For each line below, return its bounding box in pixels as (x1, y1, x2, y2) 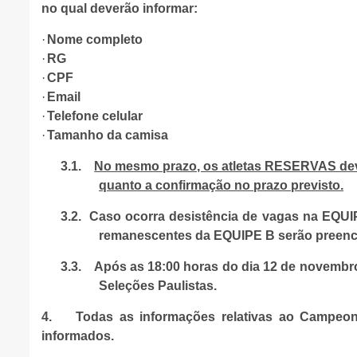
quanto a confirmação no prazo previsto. (99, 178, 343, 192)
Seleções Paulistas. (99, 279, 217, 292)
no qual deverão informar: (41, 2, 198, 15)
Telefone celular (47, 109, 143, 123)
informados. (41, 329, 114, 343)
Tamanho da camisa (47, 128, 168, 142)
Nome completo (47, 33, 143, 46)
